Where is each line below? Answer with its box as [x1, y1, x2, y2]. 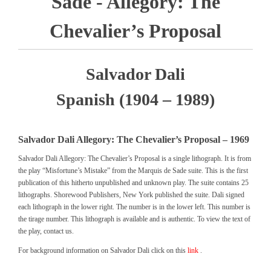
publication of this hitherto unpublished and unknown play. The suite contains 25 [18, 178, 249, 187]
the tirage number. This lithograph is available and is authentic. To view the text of [18, 215, 250, 223]
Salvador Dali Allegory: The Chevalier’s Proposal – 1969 [18, 134, 249, 145]
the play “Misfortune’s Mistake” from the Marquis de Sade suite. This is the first [18, 166, 248, 175]
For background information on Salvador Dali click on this [18, 246, 188, 255]
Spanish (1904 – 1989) [56, 90, 215, 109]
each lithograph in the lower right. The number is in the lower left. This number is [18, 203, 250, 211]
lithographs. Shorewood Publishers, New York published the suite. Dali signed [18, 191, 244, 199]
